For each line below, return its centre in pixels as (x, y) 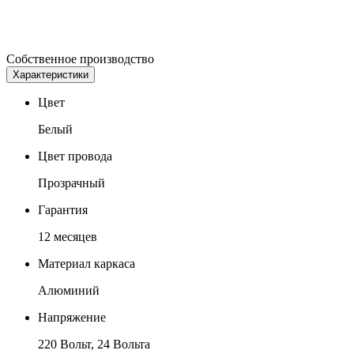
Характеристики (51, 74)
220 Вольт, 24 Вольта (94, 344)
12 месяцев (68, 236)
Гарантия (63, 209)
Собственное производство (80, 58)
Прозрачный (72, 183)
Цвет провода (75, 156)
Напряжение (72, 317)
